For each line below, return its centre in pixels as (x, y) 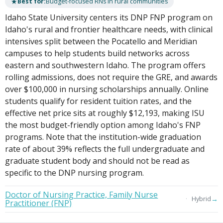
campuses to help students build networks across (98, 54)
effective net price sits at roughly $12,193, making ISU (105, 113)
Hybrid (201, 199)
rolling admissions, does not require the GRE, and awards (111, 77)
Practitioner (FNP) (39, 203)
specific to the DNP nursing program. (75, 173)
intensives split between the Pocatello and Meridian (101, 42)
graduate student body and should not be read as (98, 161)
